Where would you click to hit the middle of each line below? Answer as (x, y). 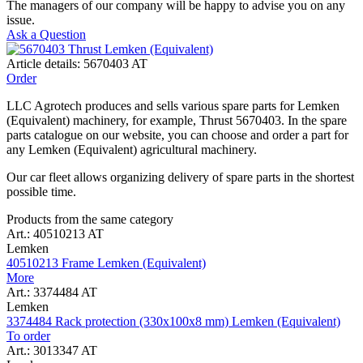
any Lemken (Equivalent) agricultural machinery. (132, 149)
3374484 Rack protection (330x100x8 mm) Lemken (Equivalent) (173, 321)
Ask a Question (46, 34)
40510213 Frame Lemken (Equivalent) (106, 263)
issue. (21, 19)
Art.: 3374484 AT (52, 292)
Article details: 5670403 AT (77, 63)
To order (28, 335)
